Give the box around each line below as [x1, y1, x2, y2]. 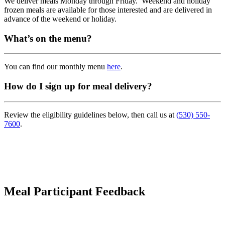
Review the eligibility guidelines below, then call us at [4, 110, 176, 119]
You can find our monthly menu [4, 62, 107, 71]
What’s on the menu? [4, 33, 92, 44]
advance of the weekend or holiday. [4, 15, 117, 24]
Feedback [95, 184, 145, 198]
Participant [34, 184, 92, 198]
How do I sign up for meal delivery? [4, 81, 152, 92]
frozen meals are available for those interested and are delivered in [4, 6, 212, 15]
